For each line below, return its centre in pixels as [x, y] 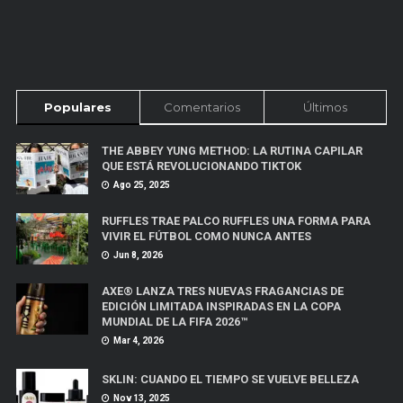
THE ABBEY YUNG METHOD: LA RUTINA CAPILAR [232, 150]
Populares [78, 107]
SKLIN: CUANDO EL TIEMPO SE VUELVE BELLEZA [230, 379]
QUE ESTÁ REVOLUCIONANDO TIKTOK [201, 166]
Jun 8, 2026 [137, 255]
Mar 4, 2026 [137, 340]
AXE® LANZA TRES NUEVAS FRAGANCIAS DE [222, 291]
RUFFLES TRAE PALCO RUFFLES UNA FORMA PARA [236, 220]
